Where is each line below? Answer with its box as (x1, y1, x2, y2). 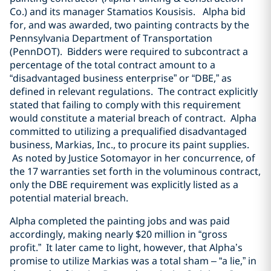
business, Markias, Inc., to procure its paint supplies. (10, 138, 252, 151)
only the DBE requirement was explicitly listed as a (10, 178, 238, 191)
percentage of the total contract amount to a (10, 58, 215, 71)
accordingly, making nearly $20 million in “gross (10, 227, 227, 241)
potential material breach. (10, 191, 133, 204)
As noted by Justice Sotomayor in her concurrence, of (10, 151, 255, 165)
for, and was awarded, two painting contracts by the (10, 18, 249, 31)
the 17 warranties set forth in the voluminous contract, (10, 165, 261, 178)
